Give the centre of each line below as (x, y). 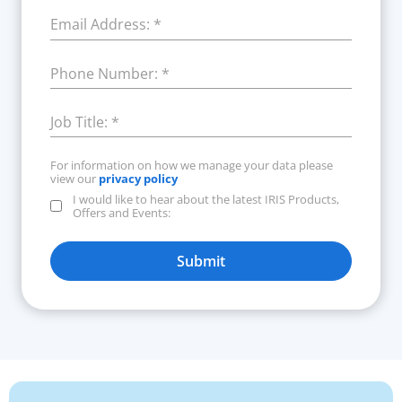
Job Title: (79, 122)
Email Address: (100, 25)
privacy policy (138, 179)
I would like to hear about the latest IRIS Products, (206, 200)
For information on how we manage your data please (192, 166)
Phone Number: (104, 73)
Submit (201, 262)
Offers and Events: (122, 213)
